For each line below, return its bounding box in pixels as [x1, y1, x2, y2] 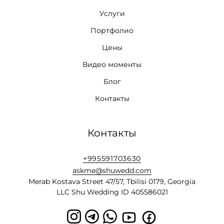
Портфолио [90, 25, 133, 35]
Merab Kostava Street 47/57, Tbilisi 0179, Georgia [28, 176, 195, 186]
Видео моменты [82, 59, 141, 69]
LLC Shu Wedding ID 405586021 [56, 187, 168, 196]
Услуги [99, 8, 125, 18]
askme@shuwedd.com [72, 165, 151, 175]
